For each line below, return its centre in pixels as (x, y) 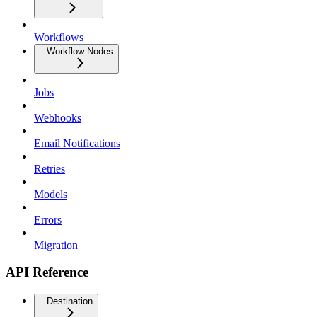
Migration (56, 245)
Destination (70, 301)
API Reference (47, 272)
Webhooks (58, 117)
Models (51, 194)
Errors (48, 219)
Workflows (59, 37)
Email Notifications (77, 143)
